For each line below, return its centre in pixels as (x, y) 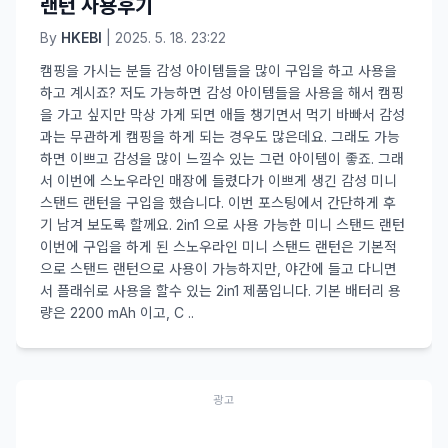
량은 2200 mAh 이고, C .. (117, 312)
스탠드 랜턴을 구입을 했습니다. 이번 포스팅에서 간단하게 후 (218, 202)
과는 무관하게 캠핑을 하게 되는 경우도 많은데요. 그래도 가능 (220, 136)
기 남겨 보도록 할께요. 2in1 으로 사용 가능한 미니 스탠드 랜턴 (222, 224)
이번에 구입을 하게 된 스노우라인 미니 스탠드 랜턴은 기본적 (218, 246)
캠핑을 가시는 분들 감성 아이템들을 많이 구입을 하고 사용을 (218, 70)
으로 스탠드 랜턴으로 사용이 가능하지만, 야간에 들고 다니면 (218, 268)
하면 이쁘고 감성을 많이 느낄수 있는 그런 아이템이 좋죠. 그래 (222, 158)
